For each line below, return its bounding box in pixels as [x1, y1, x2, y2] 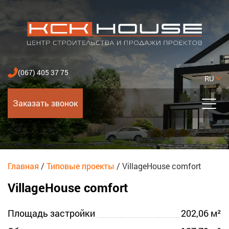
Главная [8, 161, 39, 171]
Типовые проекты [47, 161, 114, 171]
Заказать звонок [13, 98, 78, 108]
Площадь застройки [8, 207, 95, 220]
